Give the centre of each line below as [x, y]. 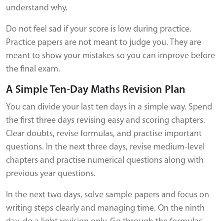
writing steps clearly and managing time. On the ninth [105, 208]
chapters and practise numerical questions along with [105, 161]
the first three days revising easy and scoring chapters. [106, 121]
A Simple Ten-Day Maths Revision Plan [96, 90]
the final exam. [33, 69]
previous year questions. [51, 174]
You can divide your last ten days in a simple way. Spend [109, 107]
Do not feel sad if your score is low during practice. [99, 29]
